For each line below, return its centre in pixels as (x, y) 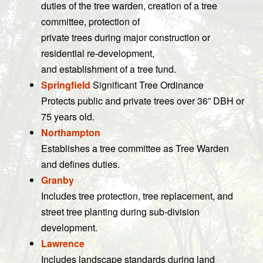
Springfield (66, 85)
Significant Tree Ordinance (147, 85)
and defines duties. (80, 164)
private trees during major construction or (126, 37)
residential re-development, (98, 53)
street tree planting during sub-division (120, 212)
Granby (58, 180)
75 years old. (68, 117)
